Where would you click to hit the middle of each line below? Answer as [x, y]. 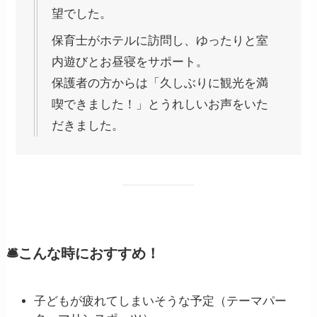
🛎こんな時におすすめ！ [83, 253]
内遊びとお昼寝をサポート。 [130, 62]
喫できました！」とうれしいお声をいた [160, 105]
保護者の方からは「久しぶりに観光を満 [160, 83]
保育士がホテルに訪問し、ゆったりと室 [160, 41]
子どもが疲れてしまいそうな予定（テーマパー [160, 301]
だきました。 [88, 126]
